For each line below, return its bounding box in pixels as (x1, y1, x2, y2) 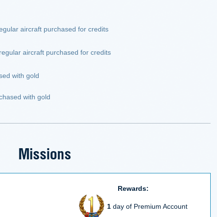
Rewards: (117, 185, 149, 193)
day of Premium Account (111, 202, 187, 211)
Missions (18, 141, 71, 164)
